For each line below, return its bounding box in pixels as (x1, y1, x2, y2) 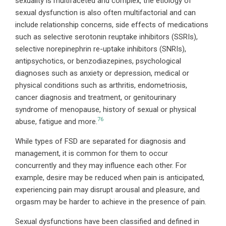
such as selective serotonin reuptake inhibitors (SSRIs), (15, 32, 198, 41)
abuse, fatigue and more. (15, 117, 97, 126)
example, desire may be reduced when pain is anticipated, (15, 173, 204, 182)
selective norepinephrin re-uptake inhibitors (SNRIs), (15, 44, 186, 53)
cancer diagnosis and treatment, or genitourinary (15, 92, 176, 102)
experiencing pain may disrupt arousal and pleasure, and (15, 185, 200, 194)
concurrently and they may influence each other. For (15, 160, 187, 170)
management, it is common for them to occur (15, 148, 168, 158)
